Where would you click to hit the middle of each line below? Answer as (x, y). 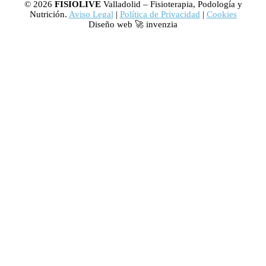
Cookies (221, 15)
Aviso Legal (91, 15)
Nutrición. (49, 15)
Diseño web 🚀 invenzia (133, 25)
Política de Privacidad (160, 15)
